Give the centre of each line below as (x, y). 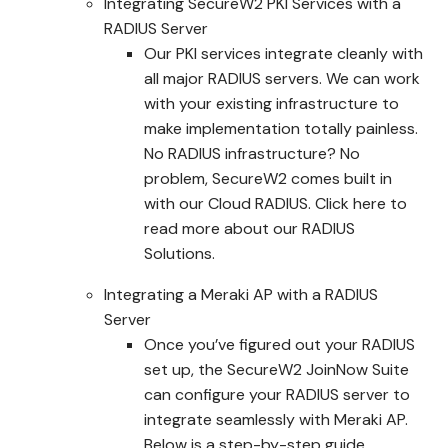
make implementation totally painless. (281, 128)
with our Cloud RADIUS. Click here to (275, 203)
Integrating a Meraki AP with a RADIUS (241, 294)
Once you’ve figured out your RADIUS (279, 344)
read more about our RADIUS (249, 228)
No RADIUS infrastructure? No (252, 153)
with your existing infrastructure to (271, 103)
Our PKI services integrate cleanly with (283, 53)
